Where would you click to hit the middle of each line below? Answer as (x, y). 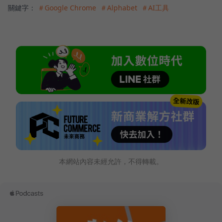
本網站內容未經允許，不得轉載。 (111, 161)
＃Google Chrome (67, 8)
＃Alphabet (119, 8)
